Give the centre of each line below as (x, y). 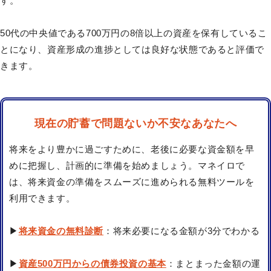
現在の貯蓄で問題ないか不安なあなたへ (135, 123)
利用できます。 (42, 198)
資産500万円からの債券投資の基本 (92, 263)
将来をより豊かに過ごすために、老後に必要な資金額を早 (132, 149)
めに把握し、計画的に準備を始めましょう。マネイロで (127, 165)
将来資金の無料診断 (61, 230)
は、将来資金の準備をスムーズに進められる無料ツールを (132, 181)
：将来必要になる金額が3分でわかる (182, 230)
